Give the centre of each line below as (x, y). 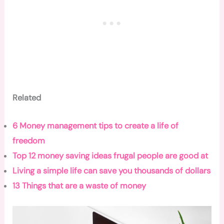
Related (27, 98)
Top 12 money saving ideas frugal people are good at (110, 156)
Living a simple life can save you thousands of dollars (112, 171)
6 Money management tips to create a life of (96, 126)
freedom (29, 141)
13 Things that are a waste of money (79, 186)
